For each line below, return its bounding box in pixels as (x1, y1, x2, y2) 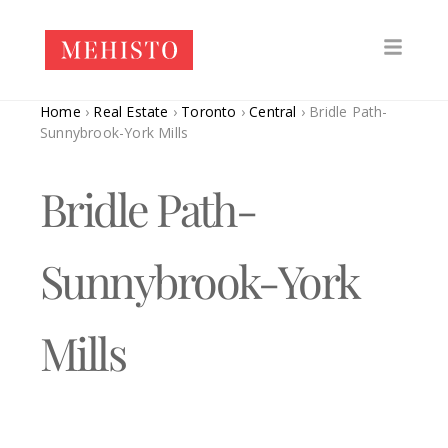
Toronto (181, 102, 237, 121)
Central (249, 102, 297, 121)
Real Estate (93, 102, 169, 121)
